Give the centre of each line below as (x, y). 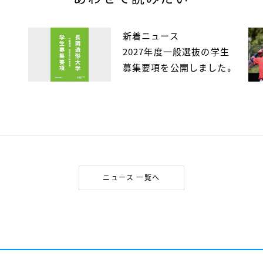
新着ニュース (151, 36)
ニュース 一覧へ (131, 177)
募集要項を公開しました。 (178, 67)
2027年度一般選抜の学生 (176, 51)
